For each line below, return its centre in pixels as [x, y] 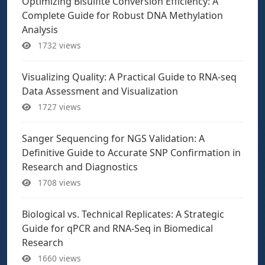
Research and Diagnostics [80, 167]
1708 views [58, 182]
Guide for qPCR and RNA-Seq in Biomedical [117, 228]
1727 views [58, 107]
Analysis [40, 30]
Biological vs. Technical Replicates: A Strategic [123, 214]
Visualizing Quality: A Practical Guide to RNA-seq [129, 77]
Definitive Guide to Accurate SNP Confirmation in [131, 153]
